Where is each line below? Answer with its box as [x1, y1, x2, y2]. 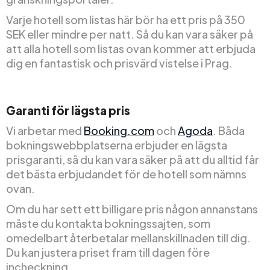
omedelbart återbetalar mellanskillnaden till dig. [6, 231, 251, 245]
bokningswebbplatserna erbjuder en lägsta [6, 138, 227, 152]
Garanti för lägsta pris [6, 103, 130, 118]
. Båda [213, 124, 245, 138]
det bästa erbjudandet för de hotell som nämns [6, 167, 246, 181]
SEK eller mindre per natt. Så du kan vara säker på [6, 27, 253, 42]
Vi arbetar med [6, 124, 84, 138]
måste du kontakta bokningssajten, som [6, 216, 210, 231]
